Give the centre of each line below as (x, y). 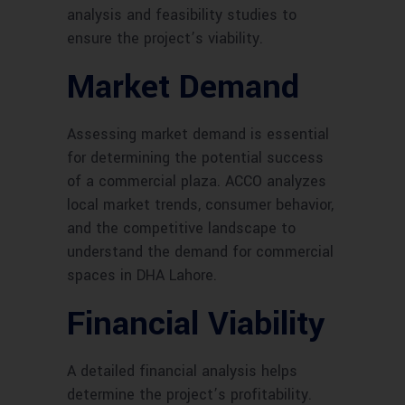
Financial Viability (196, 324)
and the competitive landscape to (181, 229)
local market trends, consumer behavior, (200, 205)
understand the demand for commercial (200, 252)
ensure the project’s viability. (165, 39)
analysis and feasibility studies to (182, 15)
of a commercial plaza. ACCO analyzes (197, 182)
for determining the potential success (195, 158)
